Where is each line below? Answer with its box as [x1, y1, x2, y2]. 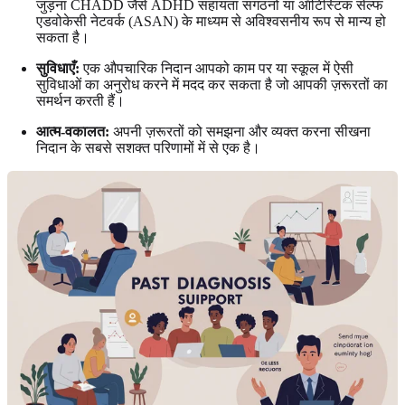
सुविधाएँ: [36, 61, 80, 77]
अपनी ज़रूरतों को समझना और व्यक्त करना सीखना [109, 124, 371, 140]
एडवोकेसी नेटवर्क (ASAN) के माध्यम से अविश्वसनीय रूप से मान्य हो [36, 14, 386, 30]
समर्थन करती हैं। [36, 93, 125, 109]
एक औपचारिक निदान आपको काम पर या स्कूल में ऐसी [80, 61, 353, 77]
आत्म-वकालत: [36, 124, 109, 140]
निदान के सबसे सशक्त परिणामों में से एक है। [36, 140, 260, 156]
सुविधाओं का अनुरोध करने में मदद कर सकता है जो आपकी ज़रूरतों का [36, 77, 388, 93]
